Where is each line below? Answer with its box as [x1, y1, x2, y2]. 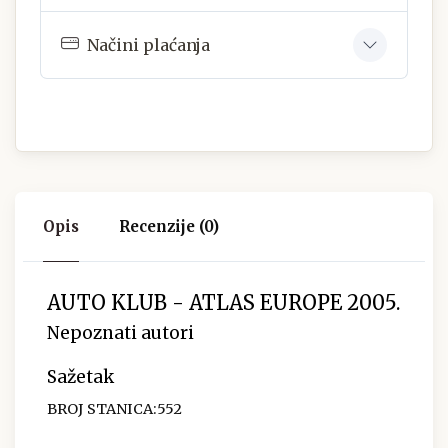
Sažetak [47, 366, 114, 389]
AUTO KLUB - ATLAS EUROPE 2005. [47, 290, 400, 316]
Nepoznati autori [47, 322, 194, 345]
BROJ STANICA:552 [47, 400, 182, 419]
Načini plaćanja [87, 34, 210, 55]
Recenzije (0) [119, 217, 219, 237]
